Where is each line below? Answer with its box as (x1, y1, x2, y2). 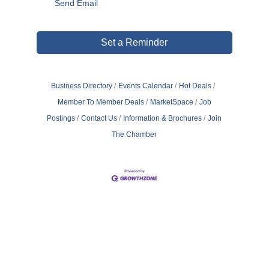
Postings (47, 114, 76, 123)
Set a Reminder (101, 37, 168, 48)
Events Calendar (118, 82, 174, 91)
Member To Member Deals (57, 98, 144, 107)
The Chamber (112, 130, 157, 139)
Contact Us (81, 114, 118, 123)
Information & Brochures (123, 114, 202, 123)
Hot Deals (179, 82, 212, 91)
